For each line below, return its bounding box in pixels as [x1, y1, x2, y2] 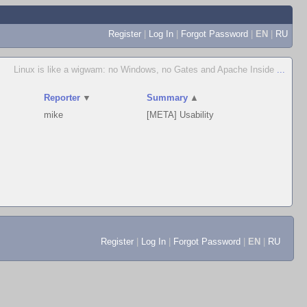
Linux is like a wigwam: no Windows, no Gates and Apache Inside [14, 64, 277, 75]
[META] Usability [147, 110, 214, 120]
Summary [147, 93, 188, 103]
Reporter [44, 93, 81, 103]
